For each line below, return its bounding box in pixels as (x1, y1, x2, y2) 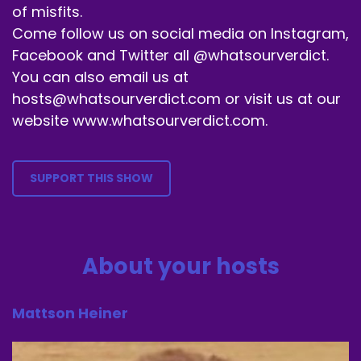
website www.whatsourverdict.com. (12, 110, 268, 131)
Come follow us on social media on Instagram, (12, 23, 349, 44)
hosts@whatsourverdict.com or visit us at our (12, 88, 341, 109)
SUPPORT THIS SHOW (30, 169, 153, 186)
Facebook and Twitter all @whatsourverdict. (12, 44, 329, 65)
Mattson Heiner (12, 303, 128, 323)
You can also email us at (12, 66, 189, 87)
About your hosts (81, 250, 280, 282)
